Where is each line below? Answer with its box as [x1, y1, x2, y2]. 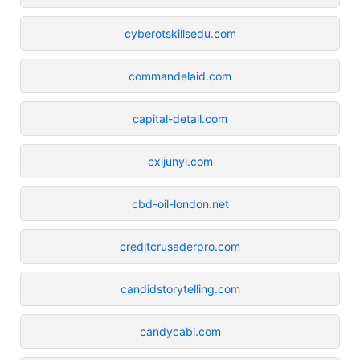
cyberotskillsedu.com [124, 26, 236, 40]
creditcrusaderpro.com [120, 239, 240, 253]
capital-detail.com [133, 111, 227, 125]
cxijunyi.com [147, 153, 213, 168]
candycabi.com [139, 324, 221, 338]
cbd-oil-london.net [131, 196, 229, 211]
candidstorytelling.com [120, 281, 240, 296]
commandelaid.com [129, 68, 231, 83]
